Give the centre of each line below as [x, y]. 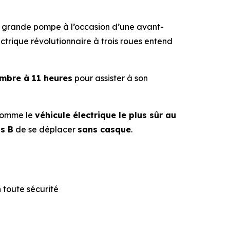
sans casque [104, 129]
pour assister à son [110, 78]
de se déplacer [45, 129]
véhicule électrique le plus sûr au [106, 115]
